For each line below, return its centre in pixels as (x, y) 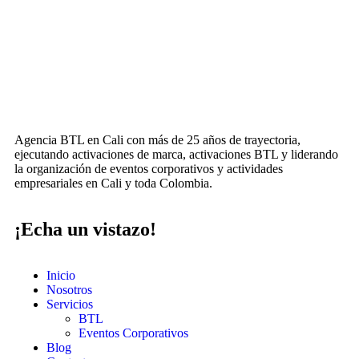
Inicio (61, 276)
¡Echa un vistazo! (85, 230)
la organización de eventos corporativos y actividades (149, 169)
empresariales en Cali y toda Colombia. (113, 184)
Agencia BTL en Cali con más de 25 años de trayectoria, (157, 140)
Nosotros (69, 290)
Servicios (70, 305)
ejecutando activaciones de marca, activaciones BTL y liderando (176, 155)
